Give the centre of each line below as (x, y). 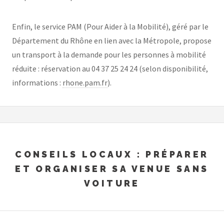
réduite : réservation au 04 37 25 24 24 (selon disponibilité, (110, 68)
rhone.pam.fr (85, 82)
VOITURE (112, 183)
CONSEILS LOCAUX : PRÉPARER (112, 154)
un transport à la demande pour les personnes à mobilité (109, 54)
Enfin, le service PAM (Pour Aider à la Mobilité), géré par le (110, 26)
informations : (37, 82)
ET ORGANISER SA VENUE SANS (112, 169)
